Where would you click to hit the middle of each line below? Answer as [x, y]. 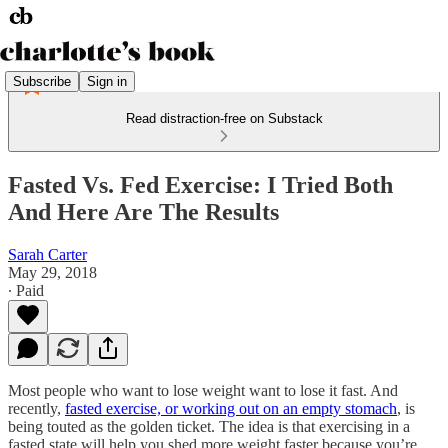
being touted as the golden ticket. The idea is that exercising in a [209, 426]
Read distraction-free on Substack [224, 118]
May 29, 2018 [52, 272]
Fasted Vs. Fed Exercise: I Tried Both [200, 184]
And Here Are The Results [143, 211]
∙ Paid [26, 290]
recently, [36, 408]
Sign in [107, 81]
